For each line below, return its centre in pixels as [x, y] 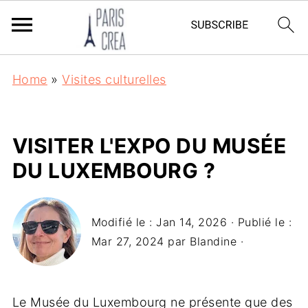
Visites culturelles [114, 79]
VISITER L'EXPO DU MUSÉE [149, 146]
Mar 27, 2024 [128, 241]
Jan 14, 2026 [192, 222]
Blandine [213, 241]
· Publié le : [260, 222]
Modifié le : [124, 222]
